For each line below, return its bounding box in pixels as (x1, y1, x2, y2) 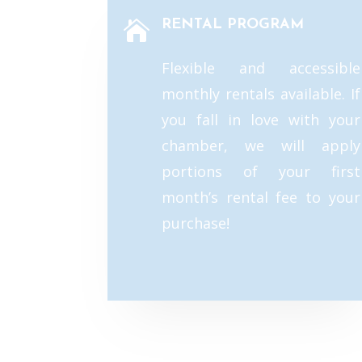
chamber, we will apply (161, 136, 360, 156)
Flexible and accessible (161, 58, 360, 78)
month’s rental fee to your (161, 187, 360, 208)
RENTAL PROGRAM (161, 17, 304, 33)
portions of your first (161, 162, 360, 182)
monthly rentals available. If (161, 84, 360, 104)
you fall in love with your (161, 110, 360, 130)
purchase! (161, 213, 229, 234)
